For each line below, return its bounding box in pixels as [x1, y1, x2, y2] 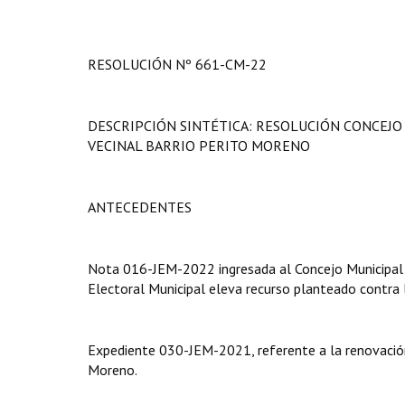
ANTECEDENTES [88, 198, 192, 216]
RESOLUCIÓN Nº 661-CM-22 [88, 55, 267, 73]
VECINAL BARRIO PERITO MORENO [88, 137, 310, 155]
